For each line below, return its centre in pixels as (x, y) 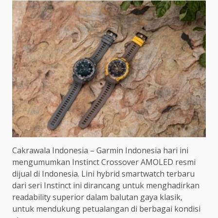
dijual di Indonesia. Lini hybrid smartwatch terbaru (103, 173)
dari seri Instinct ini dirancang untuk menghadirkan (106, 185)
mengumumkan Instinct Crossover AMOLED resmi (104, 162)
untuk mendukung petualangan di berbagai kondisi (106, 209)
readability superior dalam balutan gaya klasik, (97, 197)
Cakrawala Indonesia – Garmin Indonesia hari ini (100, 150)
